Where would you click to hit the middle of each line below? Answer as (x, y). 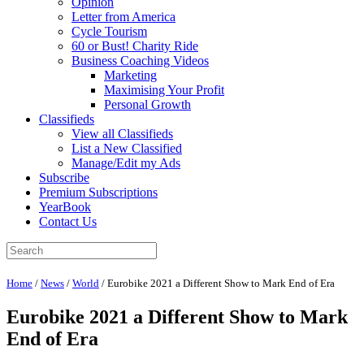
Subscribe (64, 178)
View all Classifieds (122, 134)
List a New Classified (127, 148)
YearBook (65, 207)
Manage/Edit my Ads (126, 163)
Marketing (130, 75)
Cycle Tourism (109, 31)
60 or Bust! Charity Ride (135, 46)
